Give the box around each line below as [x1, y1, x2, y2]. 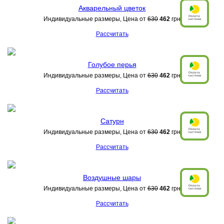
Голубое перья [87, 60, 136, 68]
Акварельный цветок [78, 4, 145, 12]
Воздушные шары [83, 173, 141, 181]
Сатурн [100, 117, 124, 125]
